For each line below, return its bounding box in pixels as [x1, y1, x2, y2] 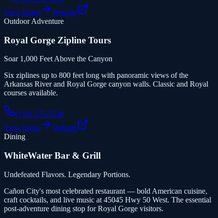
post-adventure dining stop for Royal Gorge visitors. [4, 204, 163, 213]
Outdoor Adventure [4, 17, 64, 25]
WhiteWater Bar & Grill [4, 150, 101, 161]
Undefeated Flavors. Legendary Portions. [4, 170, 130, 179]
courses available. [4, 89, 58, 97]
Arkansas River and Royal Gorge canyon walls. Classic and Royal [4, 80, 208, 89]
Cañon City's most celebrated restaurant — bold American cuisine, [4, 186, 207, 195]
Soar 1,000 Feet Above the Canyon [4, 54, 112, 63]
